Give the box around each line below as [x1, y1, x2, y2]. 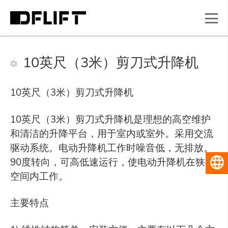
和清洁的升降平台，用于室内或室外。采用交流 [10, 127, 213, 139]
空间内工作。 [10, 169, 68, 182]
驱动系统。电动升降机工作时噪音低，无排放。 [10, 141, 213, 154]
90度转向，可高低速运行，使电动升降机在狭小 [10, 155, 215, 168]
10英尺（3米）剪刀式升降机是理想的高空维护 [10, 112, 211, 125]
